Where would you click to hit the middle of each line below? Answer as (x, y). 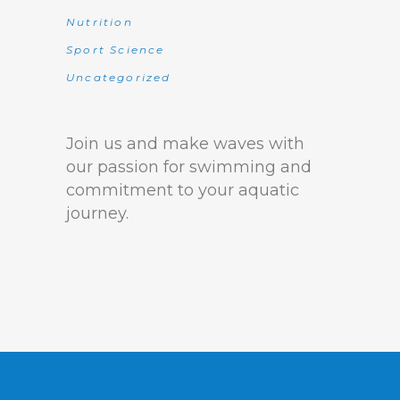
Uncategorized (119, 77)
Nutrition (100, 22)
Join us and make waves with (185, 144)
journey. (97, 213)
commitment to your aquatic (183, 190)
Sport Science (116, 50)
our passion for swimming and (189, 167)
